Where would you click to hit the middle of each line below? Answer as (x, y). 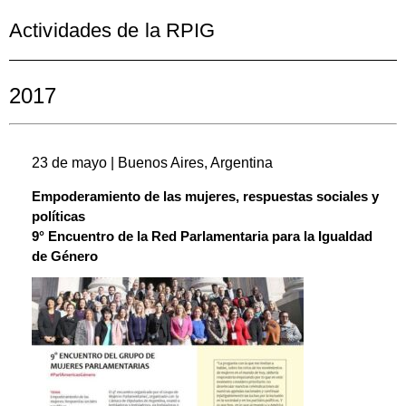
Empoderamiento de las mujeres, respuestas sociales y (205, 197)
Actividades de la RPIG (112, 30)
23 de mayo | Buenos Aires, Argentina (152, 162)
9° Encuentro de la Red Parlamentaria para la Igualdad (202, 237)
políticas (58, 217)
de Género (65, 256)
